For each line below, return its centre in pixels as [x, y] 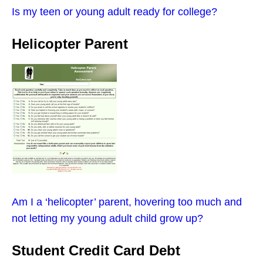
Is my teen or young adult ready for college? [114, 11]
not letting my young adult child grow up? [107, 218]
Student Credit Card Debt [96, 250]
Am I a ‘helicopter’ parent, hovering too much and [127, 202]
